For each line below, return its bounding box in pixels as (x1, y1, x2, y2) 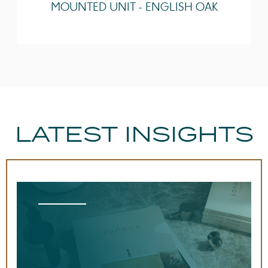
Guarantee (36, 14, 79, 25)
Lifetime (101, 14, 132, 25)
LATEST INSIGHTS (14, 120, 254, 147)
